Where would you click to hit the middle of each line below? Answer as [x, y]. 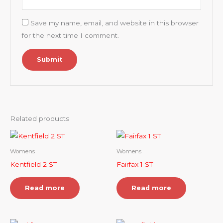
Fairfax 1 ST [135, 164]
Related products [40, 119]
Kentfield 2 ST [33, 164]
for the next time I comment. [70, 36]
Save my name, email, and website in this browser [114, 23]
